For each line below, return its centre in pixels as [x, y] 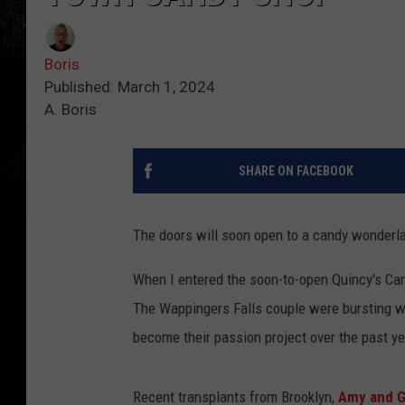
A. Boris [71, 110]
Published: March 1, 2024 [130, 87]
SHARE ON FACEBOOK [296, 171]
